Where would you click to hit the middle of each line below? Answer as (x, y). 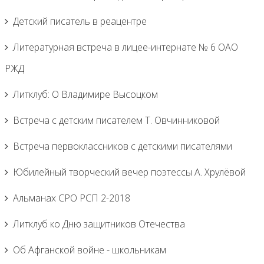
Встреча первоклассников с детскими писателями (123, 146)
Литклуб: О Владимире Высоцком (85, 94)
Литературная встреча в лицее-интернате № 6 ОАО (126, 47)
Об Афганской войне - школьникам (90, 250)
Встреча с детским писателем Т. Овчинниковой (116, 120)
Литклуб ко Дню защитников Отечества (99, 224)
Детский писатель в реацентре (80, 21)
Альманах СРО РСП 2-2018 (72, 198)
